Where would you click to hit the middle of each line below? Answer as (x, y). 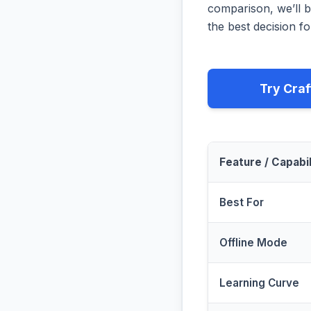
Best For (242, 203)
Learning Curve (259, 283)
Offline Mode (253, 243)
